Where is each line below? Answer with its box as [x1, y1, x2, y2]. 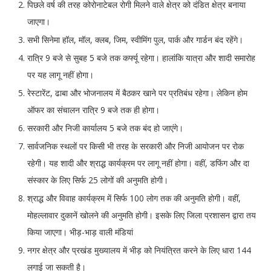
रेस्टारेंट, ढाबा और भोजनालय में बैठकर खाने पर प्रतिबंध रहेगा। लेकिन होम [27, 87, 247, 99]
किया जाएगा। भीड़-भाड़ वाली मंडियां [27, 226, 133, 238]
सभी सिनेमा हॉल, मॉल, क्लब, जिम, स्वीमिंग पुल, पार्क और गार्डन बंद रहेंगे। [27, 34, 243, 46]
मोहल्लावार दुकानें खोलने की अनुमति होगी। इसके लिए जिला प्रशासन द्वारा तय [27, 209, 256, 221]
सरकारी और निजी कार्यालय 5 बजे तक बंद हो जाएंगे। [27, 122, 183, 134]
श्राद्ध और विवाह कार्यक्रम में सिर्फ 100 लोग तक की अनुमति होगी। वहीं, [27, 192, 241, 204]
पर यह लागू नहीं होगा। [27, 69, 94, 81]
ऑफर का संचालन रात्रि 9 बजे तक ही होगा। [27, 104, 160, 116]
